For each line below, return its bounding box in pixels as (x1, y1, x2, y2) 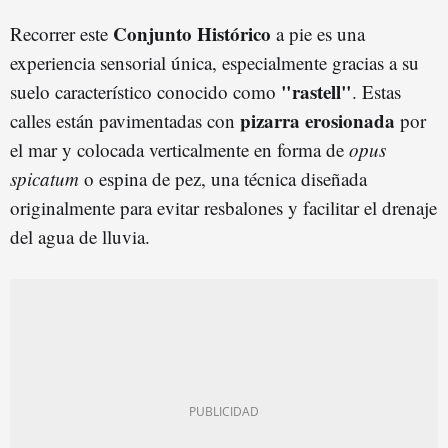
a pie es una (271, 20, 365, 46)
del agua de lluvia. (10, 223, 150, 249)
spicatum (10, 165, 79, 191)
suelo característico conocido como (10, 78, 281, 104)
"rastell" (281, 77, 352, 105)
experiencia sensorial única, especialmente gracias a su (10, 49, 419, 75)
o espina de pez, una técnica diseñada (79, 165, 367, 191)
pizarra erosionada (240, 106, 395, 134)
